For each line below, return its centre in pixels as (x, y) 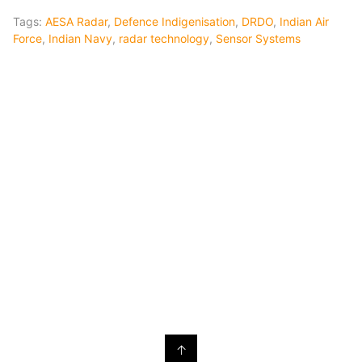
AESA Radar (76, 21)
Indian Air (304, 21)
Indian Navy (80, 38)
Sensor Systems (258, 38)
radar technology (164, 38)
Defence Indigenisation (175, 21)
